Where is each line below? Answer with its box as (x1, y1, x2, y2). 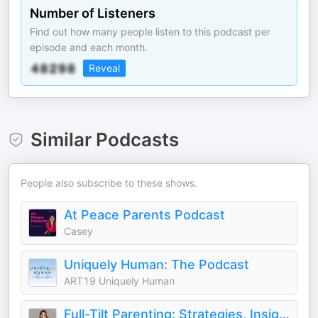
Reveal (89, 62, 120, 74)
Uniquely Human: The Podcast (64, 257, 249, 272)
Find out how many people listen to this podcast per (30, 26, 270, 38)
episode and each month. (30, 41, 148, 53)
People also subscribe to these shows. (21, 177, 197, 189)
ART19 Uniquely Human (64, 275, 175, 287)
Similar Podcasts (30, 128, 179, 150)
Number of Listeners (30, 6, 155, 21)
